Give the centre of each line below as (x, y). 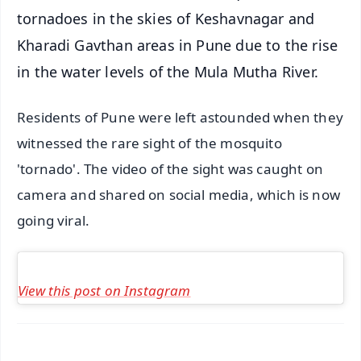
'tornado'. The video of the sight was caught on (170, 169)
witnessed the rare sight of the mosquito (149, 143)
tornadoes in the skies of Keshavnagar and (166, 18)
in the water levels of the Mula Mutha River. (168, 71)
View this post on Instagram (104, 291)
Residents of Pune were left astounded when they (180, 118)
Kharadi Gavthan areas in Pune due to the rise (178, 45)
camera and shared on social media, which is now (178, 195)
